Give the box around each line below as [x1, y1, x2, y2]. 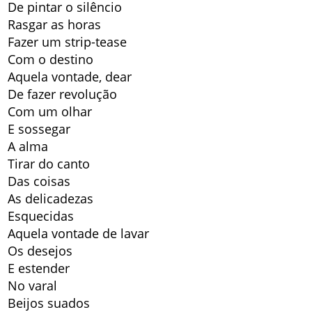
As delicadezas [8, 190, 94, 208]
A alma [8, 138, 49, 155]
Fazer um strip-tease [8, 33, 127, 51]
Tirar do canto [8, 155, 91, 173]
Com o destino [8, 51, 94, 68]
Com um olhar [8, 103, 93, 120]
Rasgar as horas [8, 16, 102, 33]
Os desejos [8, 242, 73, 260]
